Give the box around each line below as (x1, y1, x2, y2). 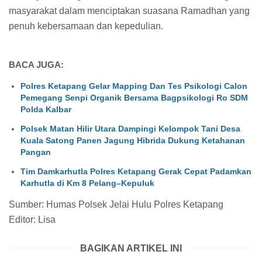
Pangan (20, 147, 51, 157)
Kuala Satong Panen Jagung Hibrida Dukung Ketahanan (20, 135, 245, 145)
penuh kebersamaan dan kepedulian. (9, 20, 163, 31)
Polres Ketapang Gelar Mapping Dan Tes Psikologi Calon (20, 81, 247, 91)
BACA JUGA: (9, 60, 64, 70)
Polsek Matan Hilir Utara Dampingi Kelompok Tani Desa (20, 123, 240, 133)
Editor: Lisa (9, 214, 56, 225)
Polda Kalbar (20, 104, 71, 114)
